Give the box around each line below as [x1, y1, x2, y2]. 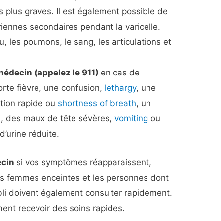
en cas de [101, 67, 140, 77]
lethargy [105, 82, 137, 93]
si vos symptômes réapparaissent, [16, 157, 152, 167]
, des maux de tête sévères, [1, 113, 115, 123]
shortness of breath [58, 98, 137, 108]
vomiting [114, 113, 148, 123]
